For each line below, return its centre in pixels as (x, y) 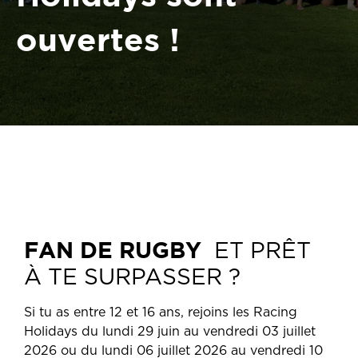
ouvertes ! (98, 39)
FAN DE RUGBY (116, 249)
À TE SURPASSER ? (132, 278)
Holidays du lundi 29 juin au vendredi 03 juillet (170, 332)
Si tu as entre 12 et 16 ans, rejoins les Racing (161, 312)
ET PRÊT (259, 252)
